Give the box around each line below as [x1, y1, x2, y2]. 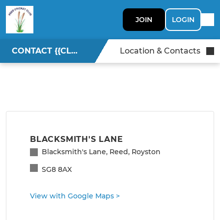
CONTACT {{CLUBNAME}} [71, 46, 78, 55]
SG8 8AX [42, 165, 72, 174]
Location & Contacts [120, 46, 200, 55]
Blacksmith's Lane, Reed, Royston [42, 147, 161, 156]
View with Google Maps [30, 192, 114, 200]
